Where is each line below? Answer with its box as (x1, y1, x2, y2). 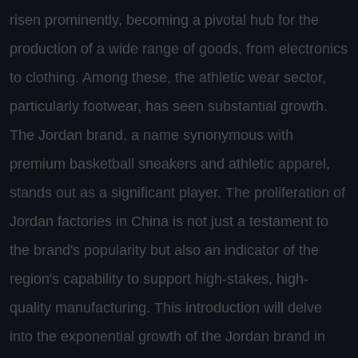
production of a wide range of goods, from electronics (10, 41, 348, 58)
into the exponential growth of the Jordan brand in (10, 328, 325, 345)
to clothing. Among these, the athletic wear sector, (10, 70, 326, 86)
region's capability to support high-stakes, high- (10, 271, 308, 288)
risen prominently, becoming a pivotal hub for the (10, 12, 319, 29)
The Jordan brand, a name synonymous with (10, 127, 293, 144)
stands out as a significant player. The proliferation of (10, 185, 345, 201)
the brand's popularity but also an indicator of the (10, 242, 319, 259)
